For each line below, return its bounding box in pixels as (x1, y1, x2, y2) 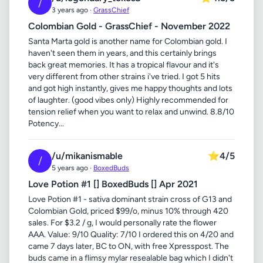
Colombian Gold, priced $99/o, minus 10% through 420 (28, 206, 228, 216)
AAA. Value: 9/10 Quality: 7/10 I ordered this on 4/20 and (28, 230, 234, 240)
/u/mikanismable (52, 150, 123, 161)
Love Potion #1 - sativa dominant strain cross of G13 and (28, 194, 232, 204)
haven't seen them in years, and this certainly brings (28, 48, 217, 58)
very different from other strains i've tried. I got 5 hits (28, 72, 220, 82)
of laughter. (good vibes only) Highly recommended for (28, 95, 228, 105)
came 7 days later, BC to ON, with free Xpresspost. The (28, 241, 229, 251)
